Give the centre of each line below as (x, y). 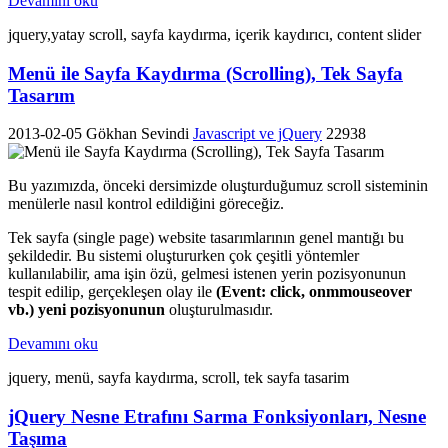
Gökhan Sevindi (139, 134)
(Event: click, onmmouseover (314, 292)
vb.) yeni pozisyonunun (86, 310)
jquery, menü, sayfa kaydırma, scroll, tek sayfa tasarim (178, 378)
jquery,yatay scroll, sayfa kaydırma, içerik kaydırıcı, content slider (214, 34)
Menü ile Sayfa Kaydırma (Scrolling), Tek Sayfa (205, 73)
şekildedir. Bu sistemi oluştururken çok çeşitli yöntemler (183, 256)
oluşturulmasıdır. (219, 310)
